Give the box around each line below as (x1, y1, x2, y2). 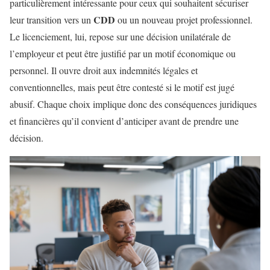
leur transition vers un (10, 13, 93, 26)
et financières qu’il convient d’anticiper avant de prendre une (10, 114, 239, 127)
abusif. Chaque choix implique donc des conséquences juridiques (10, 97, 257, 110)
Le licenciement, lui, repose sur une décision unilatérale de (10, 30, 231, 43)
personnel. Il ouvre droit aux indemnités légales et (10, 63, 198, 77)
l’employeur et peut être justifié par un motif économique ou (10, 46, 236, 60)
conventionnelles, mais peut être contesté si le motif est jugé (10, 80, 234, 93)
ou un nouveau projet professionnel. (115, 13, 253, 26)
